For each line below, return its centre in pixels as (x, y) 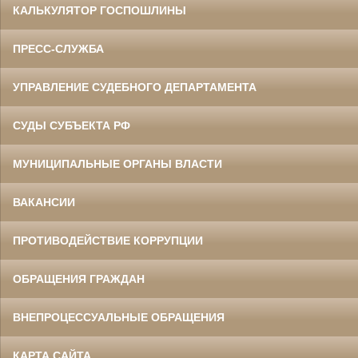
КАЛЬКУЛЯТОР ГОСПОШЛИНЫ (99, 11)
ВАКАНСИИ (44, 203)
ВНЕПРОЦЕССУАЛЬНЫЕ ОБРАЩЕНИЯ (119, 318)
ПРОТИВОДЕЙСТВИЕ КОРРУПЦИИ (108, 241)
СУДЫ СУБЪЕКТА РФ (72, 126)
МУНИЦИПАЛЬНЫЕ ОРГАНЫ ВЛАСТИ (117, 164)
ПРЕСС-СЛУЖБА (58, 49)
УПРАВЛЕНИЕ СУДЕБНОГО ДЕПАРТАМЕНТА (135, 88)
